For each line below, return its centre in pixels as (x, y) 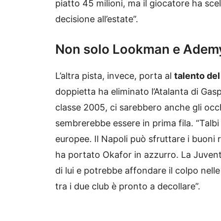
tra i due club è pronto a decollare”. (128, 186)
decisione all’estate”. (97, 19)
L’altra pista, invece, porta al (115, 76)
